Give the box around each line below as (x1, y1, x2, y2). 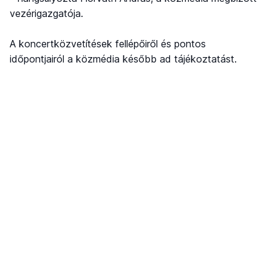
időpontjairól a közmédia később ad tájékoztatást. (10, 53, 237, 66)
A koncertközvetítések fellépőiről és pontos (10, 38, 206, 50)
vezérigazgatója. (10, 7, 83, 20)
